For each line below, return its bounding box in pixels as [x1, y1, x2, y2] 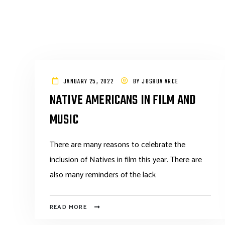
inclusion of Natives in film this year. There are [50, 153, 202, 167]
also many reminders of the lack [50, 168, 156, 182]
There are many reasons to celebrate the [50, 138, 185, 152]
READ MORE [50, 202, 87, 212]
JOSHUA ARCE [142, 77, 179, 87]
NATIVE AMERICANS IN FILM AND [50, 90, 196, 110]
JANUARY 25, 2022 [63, 77, 114, 87]
